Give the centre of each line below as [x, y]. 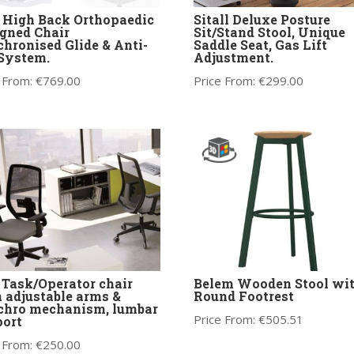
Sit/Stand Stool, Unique [269, 32]
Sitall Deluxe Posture [262, 20]
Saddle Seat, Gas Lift [260, 45]
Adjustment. [233, 58]
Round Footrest [243, 296]
